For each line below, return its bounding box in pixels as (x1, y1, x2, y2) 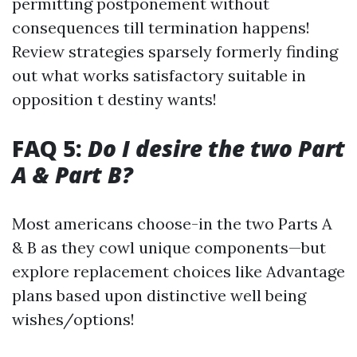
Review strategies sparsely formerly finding (12, 41, 338, 61)
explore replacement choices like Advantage (12, 261, 345, 281)
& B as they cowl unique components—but (12, 237, 326, 257)
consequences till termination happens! (12, 18, 310, 37)
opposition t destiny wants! (12, 89, 217, 109)
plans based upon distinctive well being (12, 285, 306, 305)
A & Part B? (12, 159, 133, 190)
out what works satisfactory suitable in (12, 65, 306, 85)
